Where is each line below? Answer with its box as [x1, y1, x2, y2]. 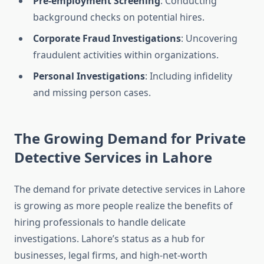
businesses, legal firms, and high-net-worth [14, 249, 207, 262]
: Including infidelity [145, 70, 232, 83]
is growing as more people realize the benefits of [14, 199, 233, 213]
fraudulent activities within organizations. [33, 48, 219, 62]
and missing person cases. [33, 86, 151, 100]
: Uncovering [181, 32, 237, 45]
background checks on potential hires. [33, 11, 204, 24]
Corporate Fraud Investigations [33, 32, 181, 45]
